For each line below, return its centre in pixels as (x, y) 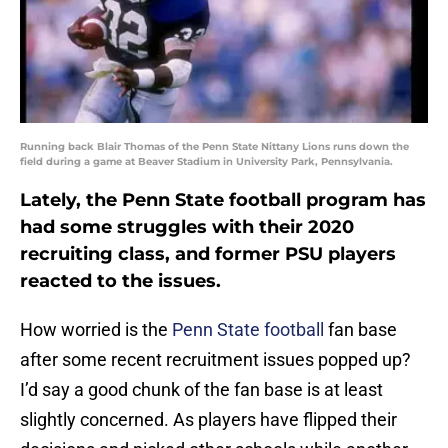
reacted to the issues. (120, 281)
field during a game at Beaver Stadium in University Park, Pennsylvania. (206, 162)
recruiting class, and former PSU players (208, 254)
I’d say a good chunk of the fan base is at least (201, 390)
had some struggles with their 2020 (187, 227)
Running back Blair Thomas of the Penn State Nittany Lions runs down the (214, 147)
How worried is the (96, 330)
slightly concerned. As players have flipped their (208, 420)
